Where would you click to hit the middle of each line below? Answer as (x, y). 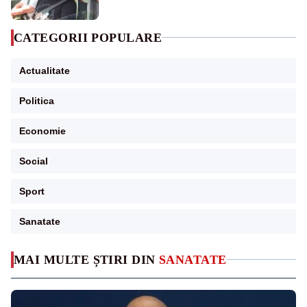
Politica (37, 100)
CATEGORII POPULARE (88, 37)
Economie (42, 131)
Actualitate (45, 70)
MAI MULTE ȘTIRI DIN (86, 259)
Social (34, 161)
